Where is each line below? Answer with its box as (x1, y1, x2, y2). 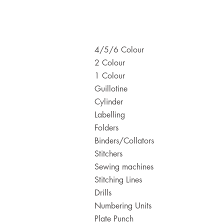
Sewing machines (94, 161, 153, 172)
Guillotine (94, 83, 127, 94)
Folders (94, 122, 118, 133)
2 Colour (94, 57, 125, 68)
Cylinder (94, 96, 123, 107)
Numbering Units (94, 200, 151, 211)
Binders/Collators (94, 135, 154, 146)
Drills (94, 187, 111, 198)
